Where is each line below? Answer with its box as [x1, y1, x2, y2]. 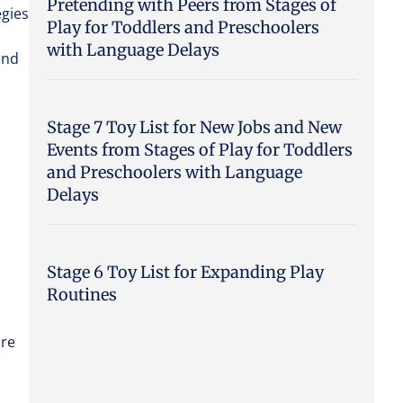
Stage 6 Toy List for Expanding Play [47, 261, 324, 282]
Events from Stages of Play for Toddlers [47, 139, 353, 160]
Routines [47, 283, 117, 305]
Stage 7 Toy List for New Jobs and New [47, 116, 342, 138]
